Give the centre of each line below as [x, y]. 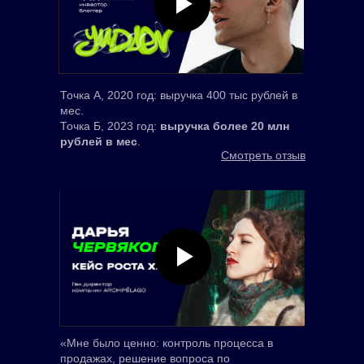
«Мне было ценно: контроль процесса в [167, 343]
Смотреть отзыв [263, 156]
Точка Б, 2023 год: [110, 126]
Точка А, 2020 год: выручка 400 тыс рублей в [179, 95]
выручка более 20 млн [225, 126]
